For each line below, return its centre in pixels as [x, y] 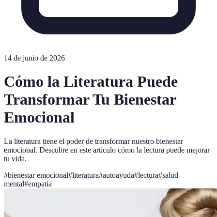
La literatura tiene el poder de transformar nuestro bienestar [93, 141]
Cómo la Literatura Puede [91, 82]
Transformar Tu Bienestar [90, 100]
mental [14, 184]
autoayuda [118, 175]
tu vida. [15, 158]
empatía [40, 184]
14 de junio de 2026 [34, 58]
